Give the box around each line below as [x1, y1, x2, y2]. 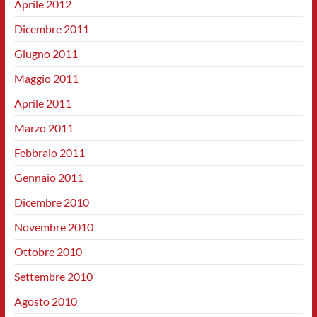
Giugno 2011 [13, 47, 78, 60]
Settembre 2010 [13, 270, 93, 283]
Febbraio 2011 [13, 146, 85, 159]
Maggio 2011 [13, 71, 79, 85]
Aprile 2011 [13, 96, 71, 110]
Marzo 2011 [13, 121, 74, 134]
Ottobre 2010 [13, 245, 82, 258]
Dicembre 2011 [13, 22, 89, 35]
